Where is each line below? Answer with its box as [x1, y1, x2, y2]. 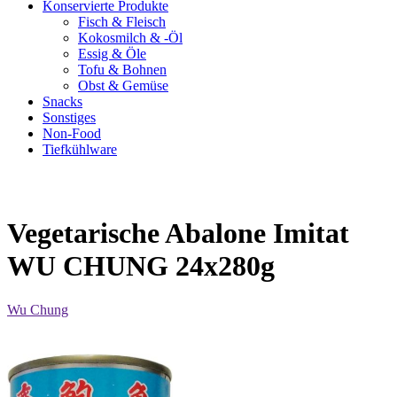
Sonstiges [43, 110, 96, 125]
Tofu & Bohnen [78, 62, 167, 77]
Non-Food [43, 126, 101, 141]
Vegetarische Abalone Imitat [7, 217, 349, 250]
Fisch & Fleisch [78, 14, 166, 29]
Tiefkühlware [43, 142, 117, 157]
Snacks [43, 94, 82, 109]
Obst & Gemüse [78, 78, 168, 93]
